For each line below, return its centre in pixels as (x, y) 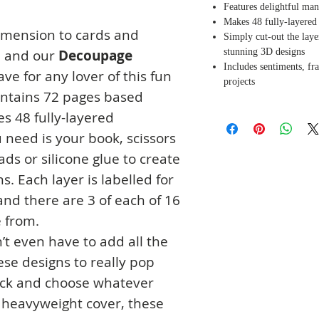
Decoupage (95, 56)
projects (239, 81)
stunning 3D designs (264, 51)
